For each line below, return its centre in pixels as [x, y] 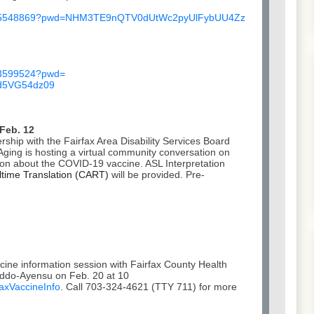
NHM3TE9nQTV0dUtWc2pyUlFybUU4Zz [155, 18]
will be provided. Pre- [157, 175]
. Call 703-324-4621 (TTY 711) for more [149, 287]
